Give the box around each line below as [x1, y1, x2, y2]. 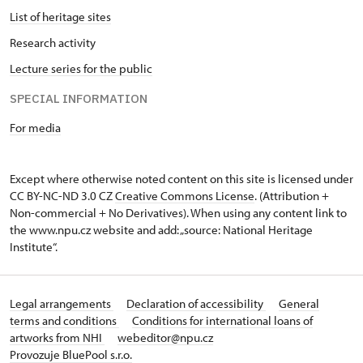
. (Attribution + [254, 188, 329, 204]
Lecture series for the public [10, 61, 152, 77]
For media [10, 120, 61, 136]
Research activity [10, 35, 96, 51]
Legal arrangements [10, 296, 113, 312]
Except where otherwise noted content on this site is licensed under [10, 171, 353, 187]
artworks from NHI [10, 330, 105, 346]
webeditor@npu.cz [117, 330, 213, 346]
